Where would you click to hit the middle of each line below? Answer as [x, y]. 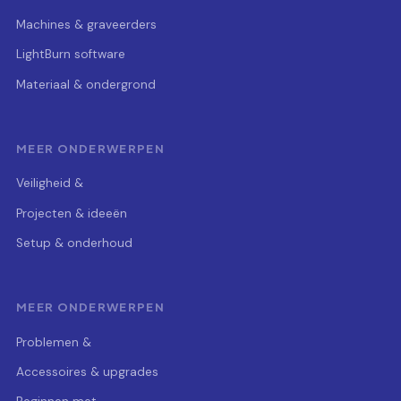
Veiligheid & [50, 183]
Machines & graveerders [86, 24]
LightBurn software [71, 55]
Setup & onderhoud [74, 243]
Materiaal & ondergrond [86, 84]
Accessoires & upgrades [87, 372]
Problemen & [54, 342]
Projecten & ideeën [72, 213]
